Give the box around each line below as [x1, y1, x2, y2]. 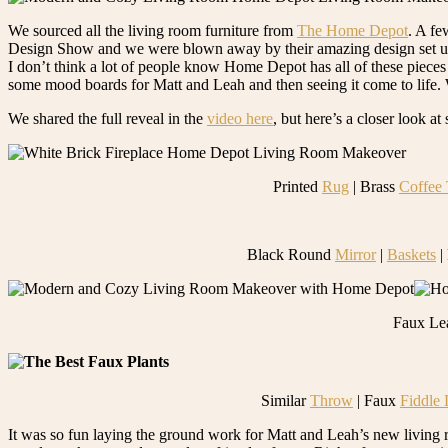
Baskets [387, 245, 436, 263]
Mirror [335, 245, 376, 263]
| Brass [349, 177, 399, 195]
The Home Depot [297, 21, 408, 39]
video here [207, 109, 273, 127]
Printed [273, 177, 322, 195]
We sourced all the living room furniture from [8, 21, 297, 39]
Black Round [247, 245, 335, 263]
